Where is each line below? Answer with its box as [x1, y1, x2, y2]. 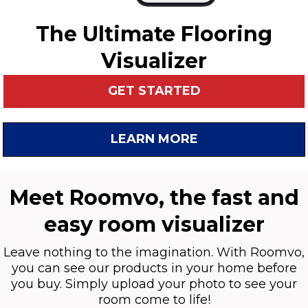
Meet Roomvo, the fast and [9, 184, 299, 210]
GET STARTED [107, 83, 201, 99]
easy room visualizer [43, 211, 265, 237]
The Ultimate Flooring [36, 21, 272, 47]
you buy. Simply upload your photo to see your [11, 276, 297, 291]
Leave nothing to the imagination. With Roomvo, [3, 244, 305, 260]
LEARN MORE [110, 131, 198, 147]
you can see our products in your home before [11, 260, 297, 276]
